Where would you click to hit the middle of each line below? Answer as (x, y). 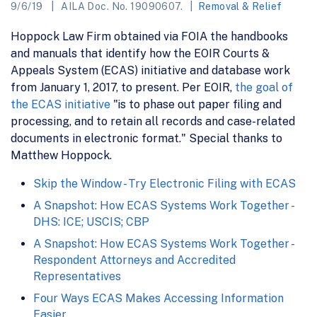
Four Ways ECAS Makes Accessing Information (158, 298)
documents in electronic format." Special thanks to (146, 138)
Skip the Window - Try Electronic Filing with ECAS (165, 183)
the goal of (264, 87)
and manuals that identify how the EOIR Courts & (140, 53)
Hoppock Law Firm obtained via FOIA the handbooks (149, 36)
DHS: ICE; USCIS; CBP (91, 221)
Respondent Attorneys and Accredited (134, 260)
